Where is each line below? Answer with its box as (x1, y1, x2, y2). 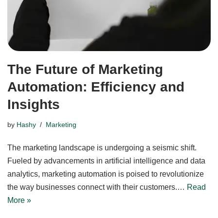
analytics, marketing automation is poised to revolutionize (7, 169, 204, 178)
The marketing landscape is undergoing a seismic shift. (7, 143, 197, 152)
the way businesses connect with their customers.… (7, 182, 187, 191)
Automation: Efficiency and (7, 79, 184, 94)
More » (7, 196, 31, 204)
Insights (7, 96, 60, 112)
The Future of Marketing (7, 61, 163, 77)
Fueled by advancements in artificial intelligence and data (7, 156, 205, 165)
